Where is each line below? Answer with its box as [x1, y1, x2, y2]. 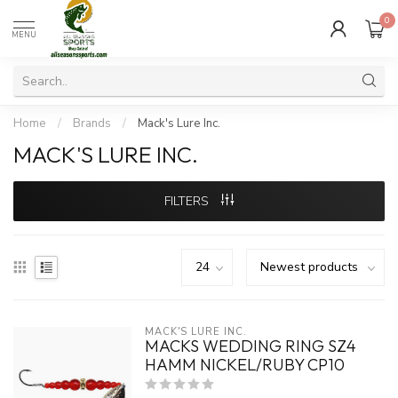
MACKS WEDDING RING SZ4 [144, 336, 356, 356]
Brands [73, 115, 111, 131]
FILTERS [164, 193, 212, 210]
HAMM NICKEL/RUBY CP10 [144, 354, 345, 375]
